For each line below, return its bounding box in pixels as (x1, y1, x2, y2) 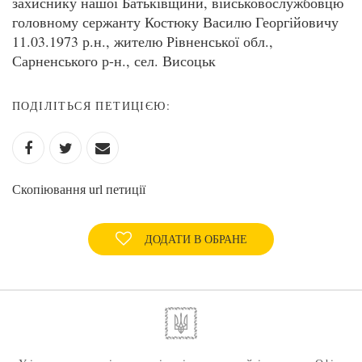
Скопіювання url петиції (12, 180, 145, 197)
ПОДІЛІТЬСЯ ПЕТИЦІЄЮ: (12, 98, 170, 113)
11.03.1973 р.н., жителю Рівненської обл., (12, 32, 273, 51)
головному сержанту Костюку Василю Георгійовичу (12, 12, 339, 32)
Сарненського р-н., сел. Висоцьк (12, 51, 216, 70)
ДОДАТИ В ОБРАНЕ (144, 231, 247, 246)
